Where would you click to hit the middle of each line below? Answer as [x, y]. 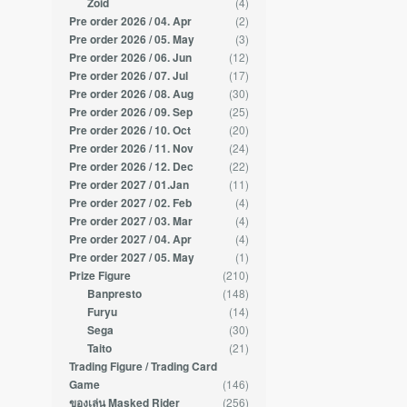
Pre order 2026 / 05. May [132, 40]
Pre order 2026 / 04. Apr [131, 22]
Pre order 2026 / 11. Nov [132, 149]
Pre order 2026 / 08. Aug [132, 94]
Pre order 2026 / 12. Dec [132, 167]
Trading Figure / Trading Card [144, 367]
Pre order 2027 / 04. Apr [131, 240]
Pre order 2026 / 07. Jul [129, 76]
